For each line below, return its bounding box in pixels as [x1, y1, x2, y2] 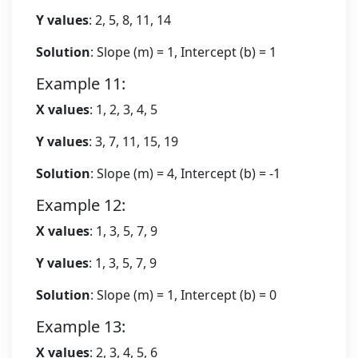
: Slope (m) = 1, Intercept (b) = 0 [90, 286, 276, 304]
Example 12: [36, 194, 125, 216]
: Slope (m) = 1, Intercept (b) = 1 [90, 43, 276, 61]
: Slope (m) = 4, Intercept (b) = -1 [90, 165, 280, 182]
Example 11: [36, 73, 125, 94]
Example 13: [36, 316, 125, 337]
